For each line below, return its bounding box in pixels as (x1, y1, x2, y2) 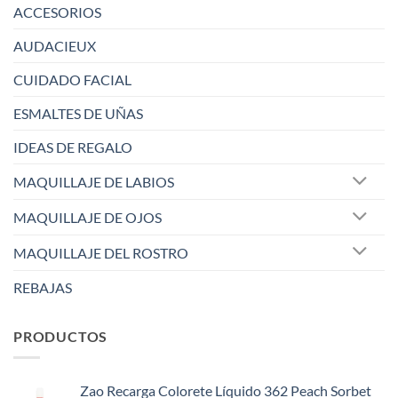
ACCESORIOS (13, 4, 101, 21)
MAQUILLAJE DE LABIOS (13, 173, 174, 191)
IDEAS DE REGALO (13, 139, 132, 156)
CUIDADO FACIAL (13, 71, 131, 89)
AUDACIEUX (13, 37, 96, 55)
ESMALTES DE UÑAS (13, 105, 143, 123)
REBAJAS (13, 278, 72, 296)
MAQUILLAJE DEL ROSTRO (13, 243, 188, 261)
